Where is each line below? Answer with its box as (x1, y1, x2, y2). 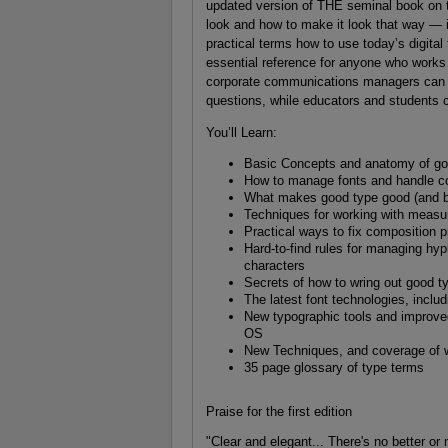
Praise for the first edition (205, 403, 352, 419)
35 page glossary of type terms (244, 359, 425, 375)
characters (244, 257, 306, 273)
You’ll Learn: (205, 125, 277, 141)
